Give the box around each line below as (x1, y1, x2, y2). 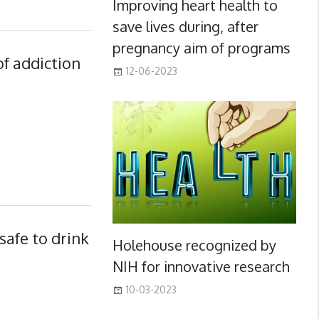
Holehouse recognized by (112, 235, 276, 254)
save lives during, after (112, 16, 258, 36)
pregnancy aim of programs (112, 38, 291, 57)
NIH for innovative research (112, 256, 290, 276)
